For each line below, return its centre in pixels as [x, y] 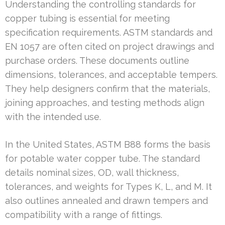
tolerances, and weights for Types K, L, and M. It [108, 187]
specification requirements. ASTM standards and [109, 33]
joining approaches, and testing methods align [105, 103]
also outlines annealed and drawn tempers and [106, 201]
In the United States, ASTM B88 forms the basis [108, 145]
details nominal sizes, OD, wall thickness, [92, 173]
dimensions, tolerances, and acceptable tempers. [111, 75]
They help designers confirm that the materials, [107, 89]
